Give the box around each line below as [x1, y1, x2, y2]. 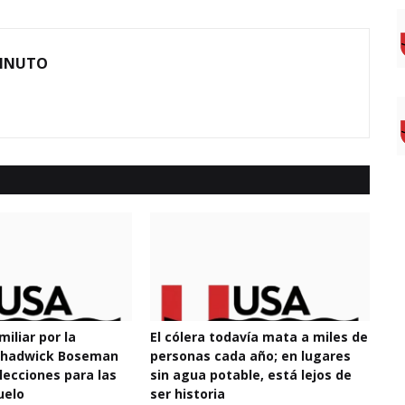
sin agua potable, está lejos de [149, 366, 352, 383]
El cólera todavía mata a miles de [149, 328, 368, 345]
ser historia [149, 385, 225, 402]
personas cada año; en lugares [149, 347, 351, 364]
